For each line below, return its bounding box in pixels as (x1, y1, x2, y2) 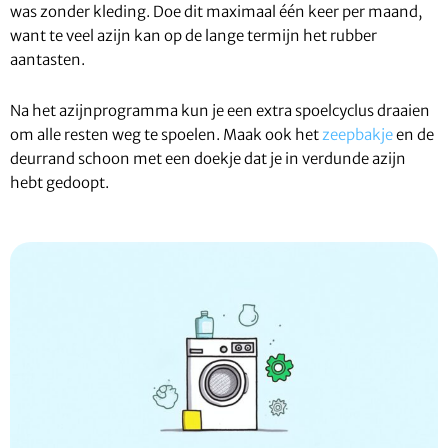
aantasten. (10, 50, 85, 70)
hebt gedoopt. (10, 173, 109, 193)
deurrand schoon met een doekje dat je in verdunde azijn (10, 149, 406, 169)
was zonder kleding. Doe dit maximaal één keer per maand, (10, 2, 422, 22)
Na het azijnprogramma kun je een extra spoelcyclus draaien (10, 101, 430, 121)
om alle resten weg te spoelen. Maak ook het (10, 125, 322, 145)
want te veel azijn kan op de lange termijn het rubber (10, 26, 377, 46)
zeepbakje (322, 125, 393, 145)
